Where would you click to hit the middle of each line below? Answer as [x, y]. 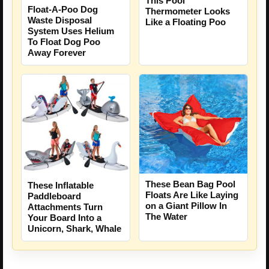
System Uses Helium [71, 31]
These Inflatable [61, 185]
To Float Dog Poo [64, 42]
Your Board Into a [65, 217]
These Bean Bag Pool [190, 184]
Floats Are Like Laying [192, 195]
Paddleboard [54, 196]
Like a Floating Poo [186, 22]
